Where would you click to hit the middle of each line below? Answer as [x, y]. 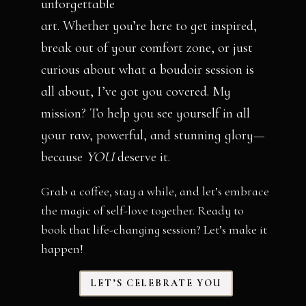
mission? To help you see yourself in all [146, 113]
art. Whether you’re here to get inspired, [149, 26]
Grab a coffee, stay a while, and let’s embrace [155, 191]
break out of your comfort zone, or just [147, 47]
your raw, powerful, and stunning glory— [153, 135]
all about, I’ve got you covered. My [136, 91]
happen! [62, 248]
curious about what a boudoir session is [148, 69]
